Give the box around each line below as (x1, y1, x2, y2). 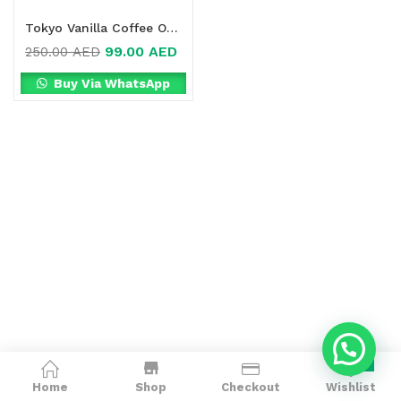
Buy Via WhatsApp (50, 75, 171, 90)
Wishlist (326, 380, 376, 394)
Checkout (221, 380, 280, 394)
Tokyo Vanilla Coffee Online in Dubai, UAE (166, 21, 178, 35)
